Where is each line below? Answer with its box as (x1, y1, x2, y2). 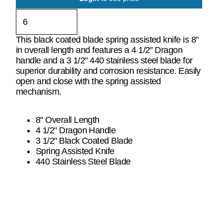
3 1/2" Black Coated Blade (36, 136, 135, 146)
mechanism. (16, 87, 61, 97)
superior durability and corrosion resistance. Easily (16, 66, 201, 76)
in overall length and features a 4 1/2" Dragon (16, 45, 183, 55)
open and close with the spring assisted (16, 76, 161, 86)
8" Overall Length (36, 115, 100, 125)
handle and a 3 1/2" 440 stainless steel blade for (16, 55, 193, 65)
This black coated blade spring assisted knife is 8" (16, 35, 199, 45)
